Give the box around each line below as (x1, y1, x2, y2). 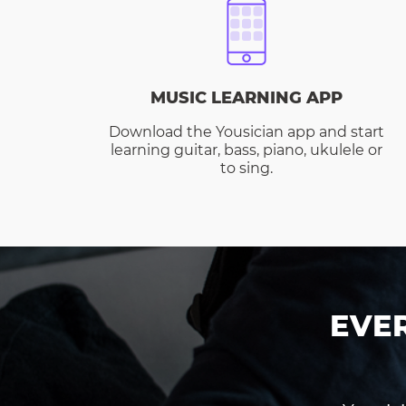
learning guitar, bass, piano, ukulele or (111, 141, 382, 159)
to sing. (220, 159, 273, 177)
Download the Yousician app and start (109, 123, 384, 140)
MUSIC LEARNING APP (150, 88, 343, 108)
